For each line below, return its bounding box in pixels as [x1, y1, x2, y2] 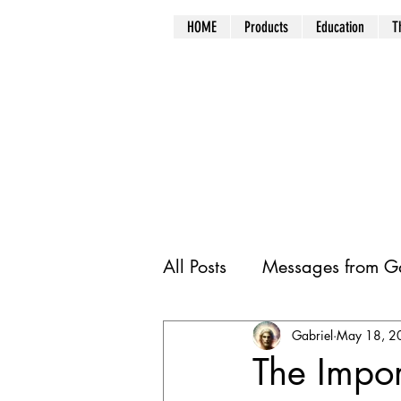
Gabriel [292, 327, 333, 345]
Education [316, 18, 364, 36]
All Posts [163, 254, 226, 278]
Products [244, 18, 288, 36]
